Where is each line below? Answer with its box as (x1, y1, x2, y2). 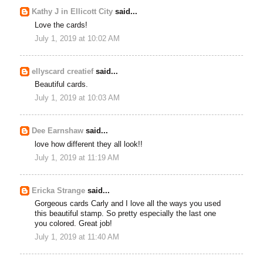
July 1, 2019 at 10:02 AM (35, 35, 120, 43)
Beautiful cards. (35, 80, 89, 89)
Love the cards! (35, 21, 88, 29)
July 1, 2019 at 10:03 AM (35, 94, 120, 103)
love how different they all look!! (35, 140, 143, 149)
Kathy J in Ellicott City (32, 8, 113, 16)
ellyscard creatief (32, 67, 94, 76)
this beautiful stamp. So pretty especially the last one (35, 209, 217, 218)
